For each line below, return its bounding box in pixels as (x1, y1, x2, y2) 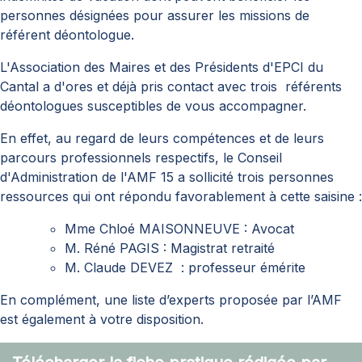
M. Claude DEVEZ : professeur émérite (65, 259, 305, 276)
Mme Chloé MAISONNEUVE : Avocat (65, 221, 294, 238)
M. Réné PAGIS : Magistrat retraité (65, 240, 275, 257)
